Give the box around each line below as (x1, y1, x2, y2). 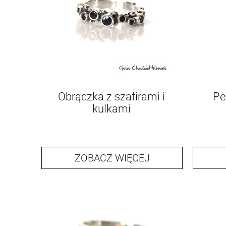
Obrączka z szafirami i (58, 89, 165, 103)
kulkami (92, 101, 131, 116)
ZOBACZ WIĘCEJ (74, 151, 150, 164)
